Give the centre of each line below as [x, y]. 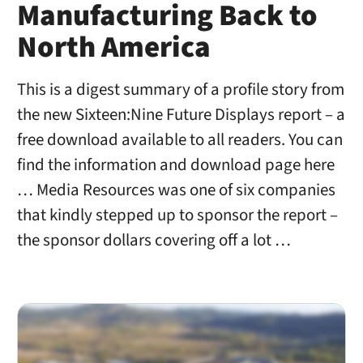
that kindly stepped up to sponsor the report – [177, 215]
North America [113, 47]
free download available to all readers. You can [179, 139]
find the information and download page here [175, 164]
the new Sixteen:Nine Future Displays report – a [181, 114]
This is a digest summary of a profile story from [180, 89]
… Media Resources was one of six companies [176, 190]
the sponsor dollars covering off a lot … [154, 240]
